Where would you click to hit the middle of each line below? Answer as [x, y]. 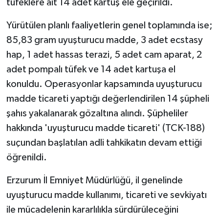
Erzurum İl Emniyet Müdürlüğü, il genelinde [94, 181]
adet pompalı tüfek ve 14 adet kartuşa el [91, 70]
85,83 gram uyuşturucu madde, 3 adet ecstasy [104, 40]
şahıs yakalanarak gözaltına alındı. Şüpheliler [97, 114]
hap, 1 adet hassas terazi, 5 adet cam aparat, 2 [104, 55]
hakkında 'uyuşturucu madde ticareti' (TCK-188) [105, 128]
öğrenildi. [26, 158]
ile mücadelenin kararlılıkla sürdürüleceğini [92, 210]
